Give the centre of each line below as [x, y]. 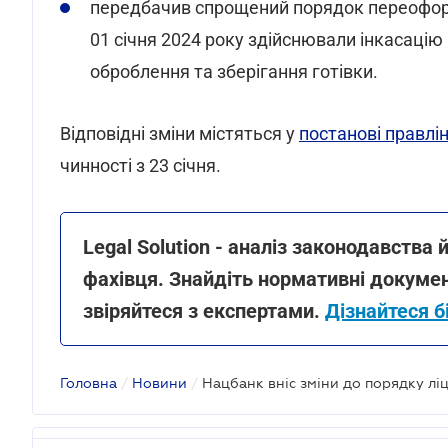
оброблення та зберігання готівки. [234, 71]
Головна [88, 383]
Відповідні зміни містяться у [179, 133]
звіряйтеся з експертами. [204, 311]
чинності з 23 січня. [140, 165]
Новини [159, 383]
